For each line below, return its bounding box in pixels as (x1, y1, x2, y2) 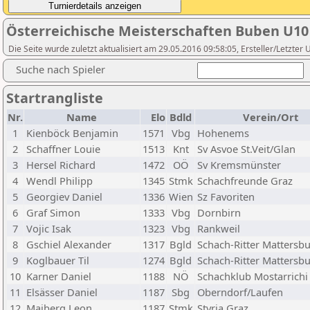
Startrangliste (6, 89, 103, 107)
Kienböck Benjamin (26, 126, 118, 140)
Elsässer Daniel (26, 285, 98, 299)
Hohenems (197, 126, 249, 140)
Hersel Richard (26, 158, 95, 172)
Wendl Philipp (26, 174, 93, 188)
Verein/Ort (243, 110, 299, 124)
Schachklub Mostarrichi (197, 269, 308, 283)
